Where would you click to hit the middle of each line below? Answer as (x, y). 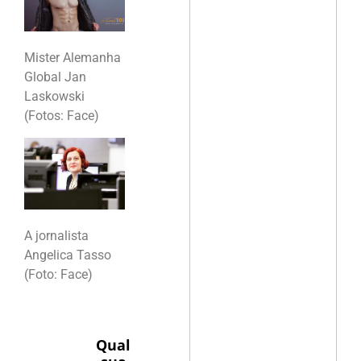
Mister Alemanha (73, 58)
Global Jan (55, 77)
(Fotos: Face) (62, 116)
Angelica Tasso (68, 255)
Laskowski (54, 97)
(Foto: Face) (58, 275)
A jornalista (56, 236)
